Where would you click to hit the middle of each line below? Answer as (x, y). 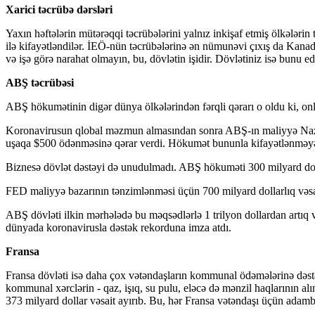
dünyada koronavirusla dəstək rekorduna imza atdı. (118, 227)
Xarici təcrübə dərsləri (59, 9)
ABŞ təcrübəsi (40, 82)
